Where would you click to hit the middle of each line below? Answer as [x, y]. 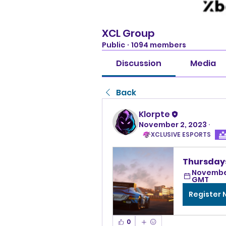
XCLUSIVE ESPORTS [181, 134]
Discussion [139, 63]
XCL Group [128, 33]
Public [114, 45]
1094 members [159, 45]
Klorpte [154, 114]
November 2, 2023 [173, 124]
